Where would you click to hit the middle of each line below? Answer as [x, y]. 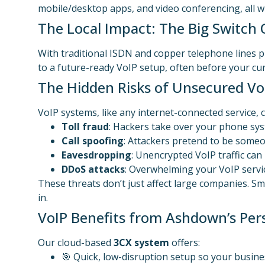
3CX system [141, 243]
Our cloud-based [76, 243]
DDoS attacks [93, 169]
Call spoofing [93, 141]
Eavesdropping [96, 155]
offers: [185, 243]
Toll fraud [85, 127]
